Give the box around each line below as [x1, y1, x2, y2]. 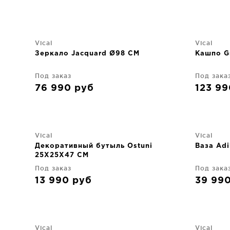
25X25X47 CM [35, 152, 89, 158]
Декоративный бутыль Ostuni [35, 143, 152, 149]
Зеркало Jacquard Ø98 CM [35, 51, 140, 56]
